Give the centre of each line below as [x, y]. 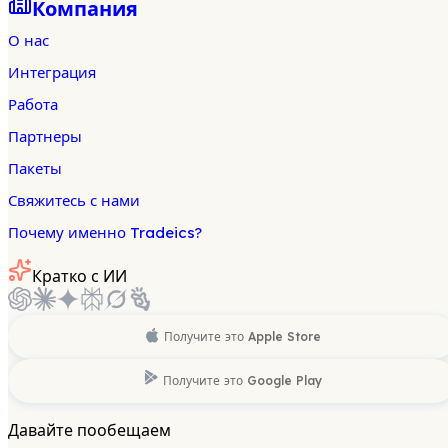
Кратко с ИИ [79, 275]
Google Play [284, 380]
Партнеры [45, 136]
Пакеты [35, 168]
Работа [33, 104]
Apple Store [284, 336]
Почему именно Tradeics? [105, 232]
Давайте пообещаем [89, 429]
